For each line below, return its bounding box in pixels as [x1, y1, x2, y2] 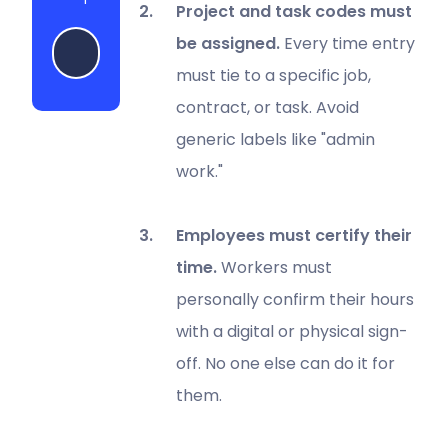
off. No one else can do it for [175, 351, 395, 375]
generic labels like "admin [175, 127, 375, 151]
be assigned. [175, 31, 280, 55]
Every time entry [279, 31, 415, 55]
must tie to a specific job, [175, 63, 371, 87]
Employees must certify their [175, 223, 412, 247]
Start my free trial [76, 40, 224, 64]
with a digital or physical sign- [175, 319, 408, 343]
